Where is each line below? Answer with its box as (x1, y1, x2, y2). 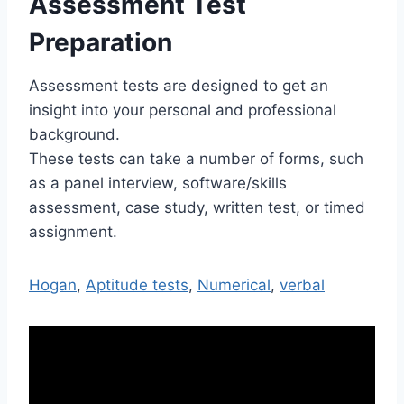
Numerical (197, 275, 271, 294)
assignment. (29, 222, 117, 241)
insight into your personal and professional (29, 100, 336, 119)
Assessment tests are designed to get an (29, 76, 328, 95)
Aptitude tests (86, 275, 188, 294)
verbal (280, 275, 325, 294)
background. (29, 124, 120, 143)
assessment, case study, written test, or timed (29, 197, 365, 216)
